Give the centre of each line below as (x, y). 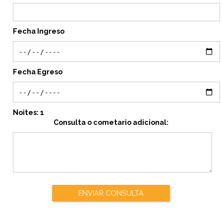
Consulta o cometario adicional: (111, 122)
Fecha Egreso (38, 72)
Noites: (27, 112)
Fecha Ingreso (39, 31)
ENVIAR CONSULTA (111, 193)
